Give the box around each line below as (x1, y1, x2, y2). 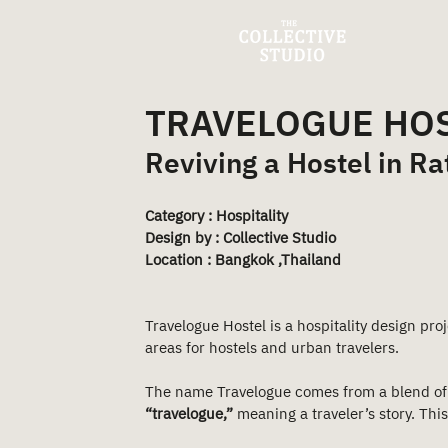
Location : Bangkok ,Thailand (145, 248, 345, 273)
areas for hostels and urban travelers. (145, 336, 399, 361)
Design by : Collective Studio (145, 226, 336, 251)
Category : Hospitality (145, 204, 288, 229)
